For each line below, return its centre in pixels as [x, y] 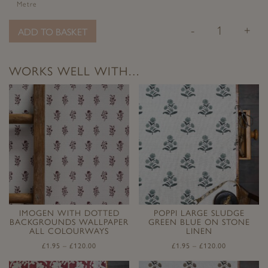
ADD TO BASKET [53, 32]
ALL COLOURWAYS [69, 231]
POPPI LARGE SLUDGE [199, 213]
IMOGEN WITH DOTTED [69, 213]
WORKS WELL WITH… [74, 71]
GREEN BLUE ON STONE [199, 222]
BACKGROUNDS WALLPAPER [69, 222]
